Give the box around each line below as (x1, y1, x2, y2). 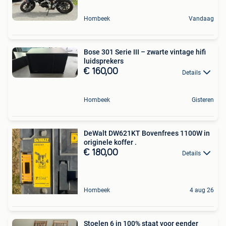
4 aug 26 (190, 186, 214, 194)
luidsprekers (84, 57, 124, 66)
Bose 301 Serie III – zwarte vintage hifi (84, 48, 206, 56)
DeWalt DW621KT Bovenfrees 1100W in (84, 129, 210, 137)
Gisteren (192, 96, 214, 103)
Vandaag (189, 15, 214, 23)
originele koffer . (84, 138, 137, 146)
